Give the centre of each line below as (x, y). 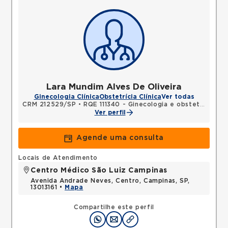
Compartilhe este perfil (114, 207)
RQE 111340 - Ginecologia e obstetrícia (142, 104)
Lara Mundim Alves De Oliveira (114, 87)
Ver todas (178, 97)
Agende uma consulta (120, 138)
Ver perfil (110, 112)
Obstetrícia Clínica (130, 97)
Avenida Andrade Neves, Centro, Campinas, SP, (110, 181)
